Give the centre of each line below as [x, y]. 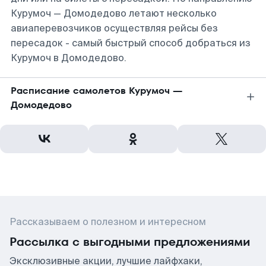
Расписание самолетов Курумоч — [96, 91]
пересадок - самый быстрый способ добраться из [131, 43]
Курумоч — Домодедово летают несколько [114, 13]
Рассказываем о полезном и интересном [108, 222]
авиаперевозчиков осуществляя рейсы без [114, 28]
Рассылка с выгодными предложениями [130, 242]
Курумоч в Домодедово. [69, 58]
